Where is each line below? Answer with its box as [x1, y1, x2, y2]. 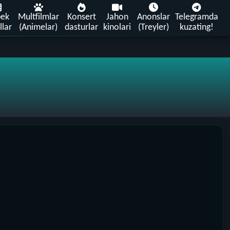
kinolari [103, 23, 131, 32]
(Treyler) [138, 23, 169, 32]
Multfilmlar [17, 12, 59, 22]
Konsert [67, 12, 96, 22]
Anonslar [137, 12, 170, 22]
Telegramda [175, 12, 218, 22]
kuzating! [179, 23, 214, 32]
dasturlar [65, 23, 99, 32]
